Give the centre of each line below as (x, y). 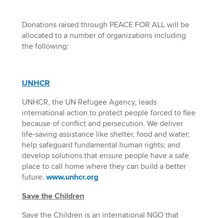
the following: (45, 46)
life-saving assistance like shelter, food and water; (106, 134)
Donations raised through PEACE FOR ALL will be (105, 25)
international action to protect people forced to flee (109, 113)
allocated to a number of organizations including (104, 35)
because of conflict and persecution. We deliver (102, 123)
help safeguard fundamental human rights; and (101, 145)
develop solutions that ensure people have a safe (105, 155)
